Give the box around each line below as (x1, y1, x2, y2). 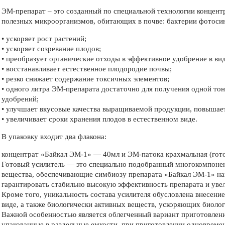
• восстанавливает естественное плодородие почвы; (2, 64, 172, 73)
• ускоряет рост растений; (2, 34, 86, 43)
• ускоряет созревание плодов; (2, 44, 101, 53)
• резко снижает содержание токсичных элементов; (2, 74, 169, 83)
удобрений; (2, 94, 39, 103)
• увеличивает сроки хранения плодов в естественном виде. (2, 115, 197, 123)
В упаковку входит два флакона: (2, 132, 106, 141)
